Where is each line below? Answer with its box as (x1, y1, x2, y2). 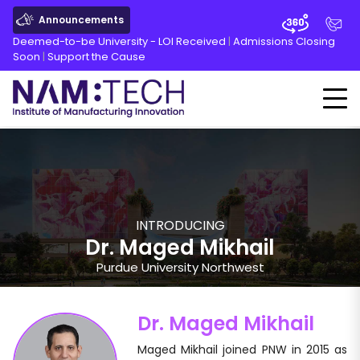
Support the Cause (47, 49, 145, 64)
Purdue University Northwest (96, 259, 264, 276)
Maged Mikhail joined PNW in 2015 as (137, 342, 347, 358)
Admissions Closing (233, 34, 335, 49)
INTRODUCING (135, 216, 225, 235)
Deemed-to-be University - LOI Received (13, 34, 226, 49)
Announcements (39, 13, 124, 27)
